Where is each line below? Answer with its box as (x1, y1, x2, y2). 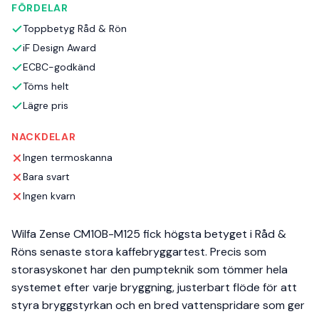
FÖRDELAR (11, 1, 68, 15)
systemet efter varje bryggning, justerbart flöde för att (11, 280, 297, 296)
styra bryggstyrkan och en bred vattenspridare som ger (11, 298, 305, 313)
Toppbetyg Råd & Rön (23, 22, 127, 36)
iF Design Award (23, 41, 96, 55)
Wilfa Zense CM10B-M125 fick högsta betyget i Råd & (11, 226, 286, 242)
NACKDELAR (11, 130, 76, 144)
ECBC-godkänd (23, 61, 95, 74)
